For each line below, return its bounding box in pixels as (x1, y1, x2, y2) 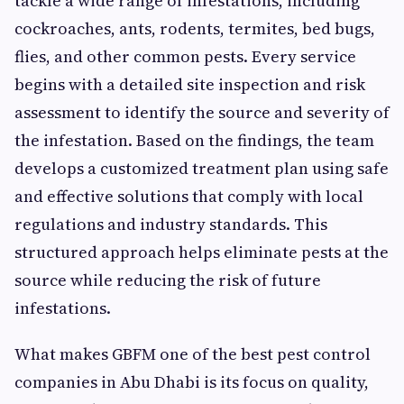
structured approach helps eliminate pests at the (14, 241, 389, 264)
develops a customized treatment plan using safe (14, 157, 389, 180)
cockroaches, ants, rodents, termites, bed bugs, (14, 17, 375, 41)
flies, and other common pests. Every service (14, 45, 356, 69)
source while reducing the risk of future (14, 269, 321, 292)
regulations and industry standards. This (14, 213, 327, 236)
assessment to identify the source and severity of (14, 101, 390, 124)
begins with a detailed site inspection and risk (14, 73, 365, 96)
